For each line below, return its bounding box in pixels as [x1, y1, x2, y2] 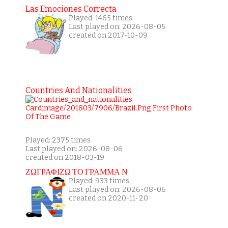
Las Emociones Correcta [25, 4, 117, 14]
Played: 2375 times [25, 136, 91, 145]
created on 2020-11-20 [68, 194, 148, 203]
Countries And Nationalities [25, 85, 132, 96]
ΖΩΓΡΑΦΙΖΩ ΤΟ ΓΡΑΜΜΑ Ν [25, 167, 128, 177]
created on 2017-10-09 [68, 31, 148, 40]
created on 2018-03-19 [25, 153, 104, 162]
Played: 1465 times [68, 14, 132, 23]
